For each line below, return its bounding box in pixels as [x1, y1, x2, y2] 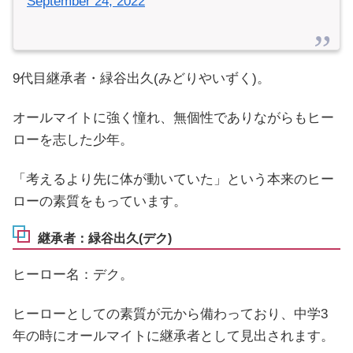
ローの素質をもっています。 [13, 194, 187, 210]
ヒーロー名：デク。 [13, 267, 133, 283]
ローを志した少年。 [13, 132, 133, 148]
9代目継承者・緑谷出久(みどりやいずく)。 [13, 71, 270, 87]
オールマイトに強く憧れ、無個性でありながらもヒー [13, 110, 334, 126]
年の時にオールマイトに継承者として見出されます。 [13, 329, 334, 344]
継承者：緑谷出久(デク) [38, 231, 172, 245]
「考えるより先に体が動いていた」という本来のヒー [13, 172, 334, 188]
